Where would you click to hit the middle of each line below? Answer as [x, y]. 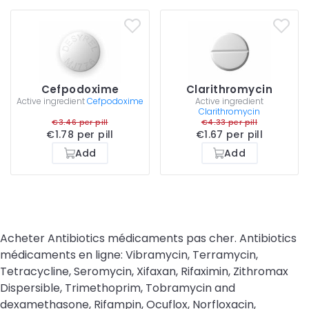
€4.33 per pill [229, 122]
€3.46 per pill [80, 122]
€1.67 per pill [229, 134]
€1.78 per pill [80, 134]
